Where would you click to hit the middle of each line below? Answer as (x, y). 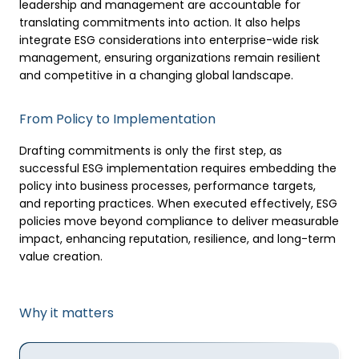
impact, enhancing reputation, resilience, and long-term (177, 239)
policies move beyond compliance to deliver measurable (179, 221)
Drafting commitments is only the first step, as (151, 151)
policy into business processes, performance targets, (167, 186)
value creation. (61, 256)
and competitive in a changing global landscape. (156, 75)
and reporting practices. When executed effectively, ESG (178, 204)
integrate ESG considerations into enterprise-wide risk (169, 40)
